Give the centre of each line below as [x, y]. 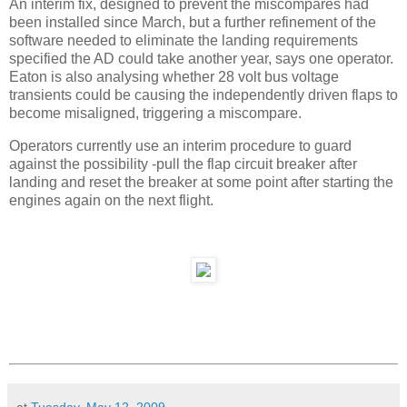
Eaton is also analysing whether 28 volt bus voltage [174, 77]
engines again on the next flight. [111, 201]
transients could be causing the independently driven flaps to [203, 95]
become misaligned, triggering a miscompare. [155, 114]
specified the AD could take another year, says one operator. [201, 59]
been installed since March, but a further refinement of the [193, 23]
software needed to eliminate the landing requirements [184, 41]
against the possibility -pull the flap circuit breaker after [183, 164]
